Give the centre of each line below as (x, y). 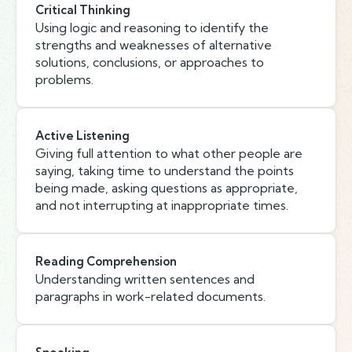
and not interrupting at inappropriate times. (162, 205)
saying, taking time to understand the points (165, 170)
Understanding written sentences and (145, 279)
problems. (64, 79)
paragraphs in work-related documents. (150, 296)
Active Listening (82, 136)
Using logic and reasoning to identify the (152, 27)
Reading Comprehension (106, 261)
